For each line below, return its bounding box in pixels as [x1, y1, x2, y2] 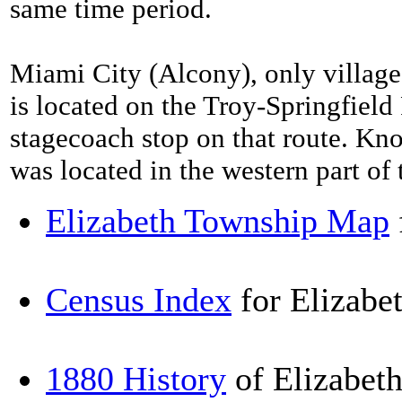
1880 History [46, 360, 226, 398]
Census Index [46, 281, 232, 319]
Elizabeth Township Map [46, 202, 389, 240]
